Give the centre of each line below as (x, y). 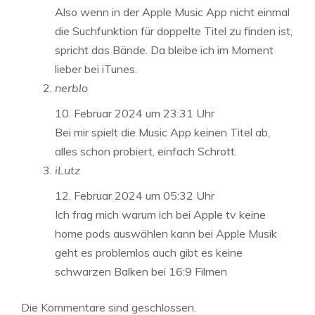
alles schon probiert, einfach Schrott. (146, 152)
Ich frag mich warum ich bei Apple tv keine (160, 215)
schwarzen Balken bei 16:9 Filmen (141, 272)
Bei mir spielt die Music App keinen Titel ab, (162, 133)
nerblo (71, 88)
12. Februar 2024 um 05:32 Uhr (135, 196)
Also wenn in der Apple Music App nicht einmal (172, 12)
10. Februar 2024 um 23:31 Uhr (135, 114)
